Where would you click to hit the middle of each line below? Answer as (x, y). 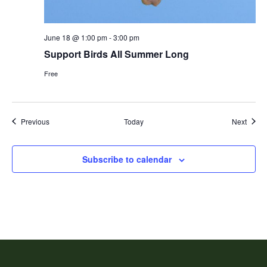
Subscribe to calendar (127, 159)
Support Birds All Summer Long (116, 54)
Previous (35, 121)
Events (60, 120)
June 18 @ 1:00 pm (75, 37)
